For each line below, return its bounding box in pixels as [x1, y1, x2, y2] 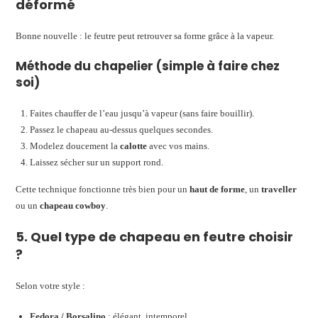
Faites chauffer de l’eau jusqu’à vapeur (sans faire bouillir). [30, 107, 255, 119]
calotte [120, 140, 148, 151]
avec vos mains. [147, 140, 210, 151]
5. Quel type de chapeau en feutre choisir [16, 227, 294, 246]
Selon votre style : [16, 280, 86, 291]
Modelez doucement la [30, 140, 121, 151]
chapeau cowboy [40, 199, 106, 211]
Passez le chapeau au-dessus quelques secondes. [30, 124, 214, 135]
